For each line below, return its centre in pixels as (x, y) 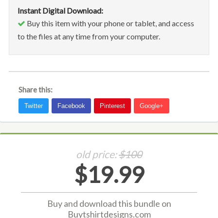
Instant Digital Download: (60, 10)
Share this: (35, 89)
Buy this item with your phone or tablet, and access (109, 23)
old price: (97, 154)
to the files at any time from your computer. (89, 36)
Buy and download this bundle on (109, 204)
